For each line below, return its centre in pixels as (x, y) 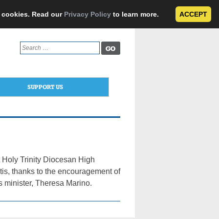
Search (29, 45)
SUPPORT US (45, 87)
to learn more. (136, 14)
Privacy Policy (88, 14)
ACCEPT (193, 14)
